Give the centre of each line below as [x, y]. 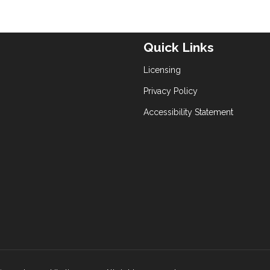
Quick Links [179, 48]
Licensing [162, 70]
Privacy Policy [171, 91]
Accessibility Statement [188, 112]
